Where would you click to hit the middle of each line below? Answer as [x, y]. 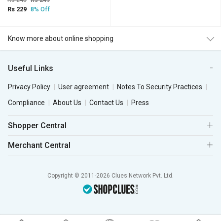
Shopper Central [37, 126]
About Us [67, 103]
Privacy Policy [29, 87]
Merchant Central [39, 145]
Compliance [26, 103]
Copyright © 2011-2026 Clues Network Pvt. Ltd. [110, 176]
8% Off [40, 9]
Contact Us [106, 103]
